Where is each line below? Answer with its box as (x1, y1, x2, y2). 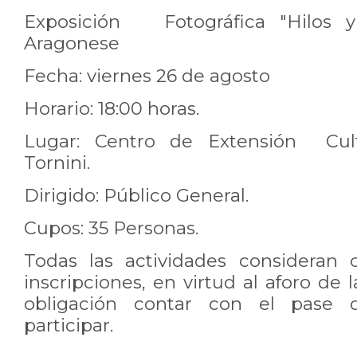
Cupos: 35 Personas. (24, 217, 198, 239)
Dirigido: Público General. (24, 184, 249, 206)
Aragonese (24, 32, 124, 54)
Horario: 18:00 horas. (24, 97, 199, 120)
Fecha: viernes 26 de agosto (24, 65, 275, 87)
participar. (24, 314, 118, 336)
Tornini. (24, 151, 90, 174)
